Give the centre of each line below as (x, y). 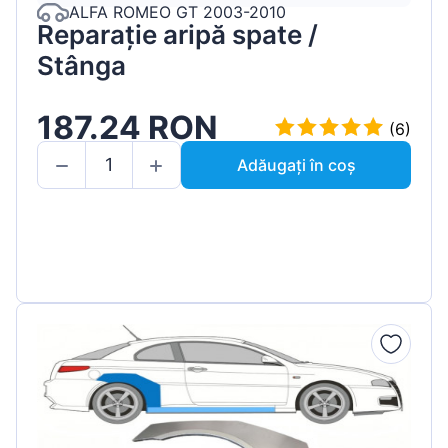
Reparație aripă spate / (177, 34)
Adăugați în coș (296, 164)
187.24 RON (127, 128)
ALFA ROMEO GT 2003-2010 (177, 12)
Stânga (81, 65)
